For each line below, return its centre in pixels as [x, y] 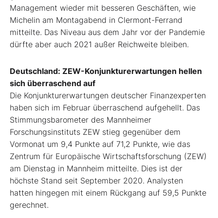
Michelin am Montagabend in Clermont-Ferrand [96, 20]
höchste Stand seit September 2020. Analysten [96, 181]
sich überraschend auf [53, 83]
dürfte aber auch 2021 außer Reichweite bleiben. [99, 45]
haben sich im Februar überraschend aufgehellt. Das [105, 108]
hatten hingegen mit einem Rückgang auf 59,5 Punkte [108, 193]
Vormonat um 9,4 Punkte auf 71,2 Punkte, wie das [100, 144]
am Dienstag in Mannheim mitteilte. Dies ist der [96, 169]
